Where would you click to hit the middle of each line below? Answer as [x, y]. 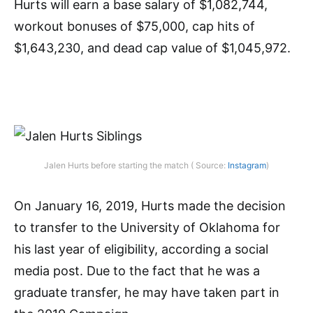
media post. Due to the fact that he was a [137, 270]
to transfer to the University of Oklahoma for [147, 227]
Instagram [247, 165]
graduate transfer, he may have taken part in [147, 292]
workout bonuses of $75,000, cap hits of [134, 26]
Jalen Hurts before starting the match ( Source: [136, 165]
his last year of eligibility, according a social [141, 249]
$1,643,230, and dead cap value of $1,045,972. [152, 48]
